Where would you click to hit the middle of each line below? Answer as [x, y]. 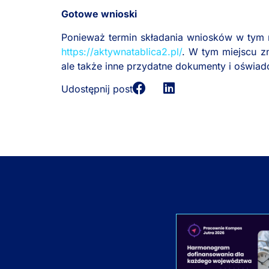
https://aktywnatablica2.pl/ [122, 51]
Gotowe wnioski [99, 14]
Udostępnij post [97, 89]
